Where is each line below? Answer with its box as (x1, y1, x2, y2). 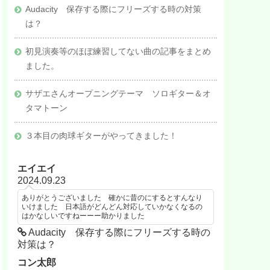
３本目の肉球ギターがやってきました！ (25, 131, 177, 140)
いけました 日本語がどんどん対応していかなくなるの (22, 202, 203, 212)
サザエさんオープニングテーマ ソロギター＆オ (25, 89, 211, 98)
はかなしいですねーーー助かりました (22, 212, 145, 221)
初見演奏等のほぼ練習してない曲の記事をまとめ (25, 46, 211, 56)
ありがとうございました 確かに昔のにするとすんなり (22, 193, 203, 202)
